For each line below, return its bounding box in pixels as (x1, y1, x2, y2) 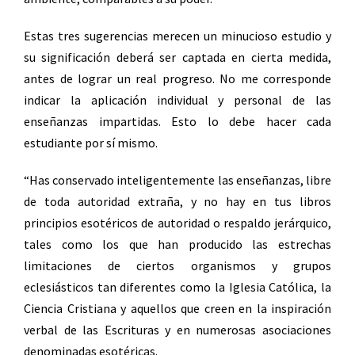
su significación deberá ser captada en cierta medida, (24, 49, 331, 66)
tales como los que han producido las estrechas (24, 236, 331, 253)
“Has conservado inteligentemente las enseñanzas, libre (24, 172, 331, 189)
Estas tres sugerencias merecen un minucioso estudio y (24, 28, 331, 44)
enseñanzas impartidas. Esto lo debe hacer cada (24, 113, 331, 130)
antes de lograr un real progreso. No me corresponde (24, 71, 331, 87)
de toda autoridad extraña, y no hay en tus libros (24, 193, 331, 210)
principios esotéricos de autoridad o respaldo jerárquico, (24, 215, 331, 231)
